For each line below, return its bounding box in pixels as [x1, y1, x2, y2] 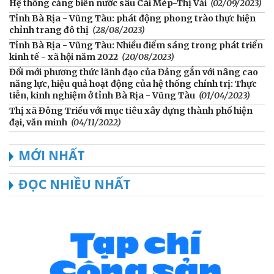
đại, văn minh [9, 117, 67, 128]
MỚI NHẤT [18, 147, 85, 165]
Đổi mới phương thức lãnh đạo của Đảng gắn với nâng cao [9, 67, 258, 78]
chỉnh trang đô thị [9, 24, 89, 36]
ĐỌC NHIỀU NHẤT [18, 176, 131, 193]
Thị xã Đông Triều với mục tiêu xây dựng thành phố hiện [9, 105, 253, 117]
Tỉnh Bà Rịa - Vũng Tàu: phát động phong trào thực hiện [9, 13, 256, 24]
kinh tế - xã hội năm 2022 [9, 51, 118, 63]
